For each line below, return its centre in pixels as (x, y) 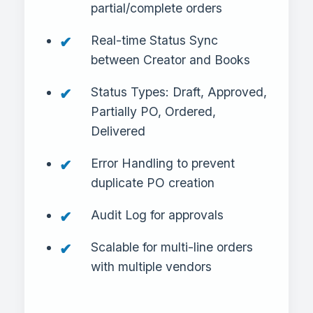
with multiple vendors (151, 267)
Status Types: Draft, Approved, (179, 92)
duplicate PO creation (153, 183)
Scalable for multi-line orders (172, 247)
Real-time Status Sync (154, 41)
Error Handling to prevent (163, 163)
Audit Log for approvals (157, 215)
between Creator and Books (170, 60)
